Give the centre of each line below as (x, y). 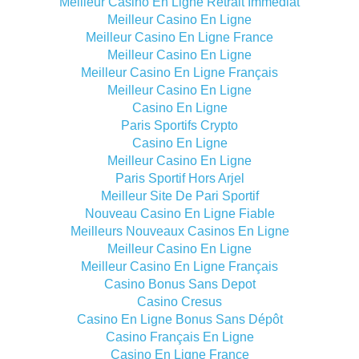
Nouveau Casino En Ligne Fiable (179, 214)
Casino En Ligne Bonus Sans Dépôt (179, 319)
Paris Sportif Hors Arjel (179, 178)
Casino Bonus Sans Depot (179, 284)
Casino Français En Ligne (179, 337)
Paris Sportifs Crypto (179, 125)
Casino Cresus (179, 302)
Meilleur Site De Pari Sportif (179, 196)
